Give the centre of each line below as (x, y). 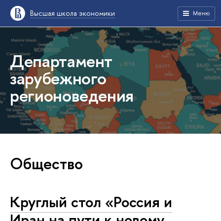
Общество (46, 164)
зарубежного (58, 78)
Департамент (61, 61)
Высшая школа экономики (73, 13)
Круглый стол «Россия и (91, 202)
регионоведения (72, 95)
